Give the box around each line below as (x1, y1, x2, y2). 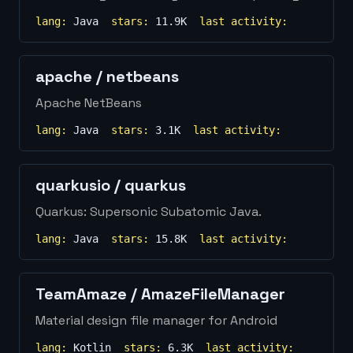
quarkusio (35, 175, 110, 195)
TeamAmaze (35, 284, 127, 304)
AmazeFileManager (141, 284, 285, 304)
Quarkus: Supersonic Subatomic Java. (35, 203, 262, 220)
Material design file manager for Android (35, 312, 277, 329)
